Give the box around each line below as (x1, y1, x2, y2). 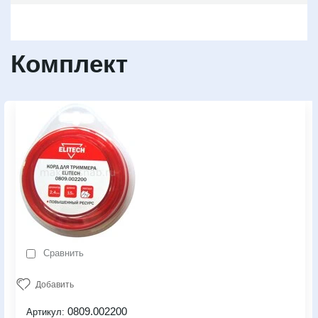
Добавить (35, 280, 74, 290)
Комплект (11, 50, 128, 78)
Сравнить (40, 248, 84, 259)
